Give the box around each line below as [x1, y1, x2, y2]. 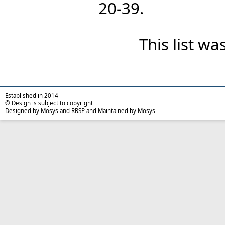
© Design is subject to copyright [5, 99, 93, 107]
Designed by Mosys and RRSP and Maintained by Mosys [5, 107, 155, 115]
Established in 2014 [5, 92, 58, 100]
